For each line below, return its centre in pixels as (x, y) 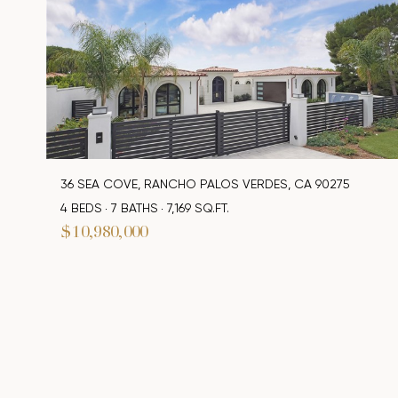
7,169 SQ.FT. (198, 208)
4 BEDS (81, 208)
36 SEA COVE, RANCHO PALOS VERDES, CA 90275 (205, 184)
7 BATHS (135, 208)
